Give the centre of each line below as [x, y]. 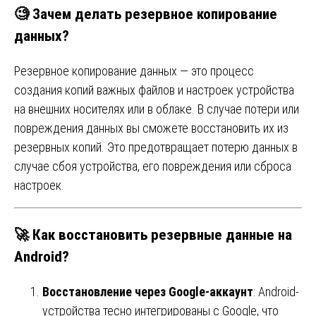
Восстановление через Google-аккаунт [148, 292]
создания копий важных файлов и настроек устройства [154, 90]
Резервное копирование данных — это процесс [134, 71]
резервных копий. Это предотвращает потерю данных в [156, 147]
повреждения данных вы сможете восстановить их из [151, 128]
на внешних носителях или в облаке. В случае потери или [157, 109]
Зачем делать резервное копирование [155, 13]
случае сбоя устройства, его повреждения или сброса [153, 166]
